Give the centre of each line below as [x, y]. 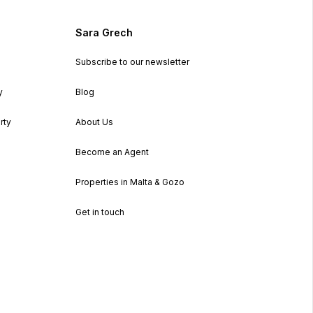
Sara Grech [104, 32]
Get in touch [100, 212]
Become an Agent [112, 152]
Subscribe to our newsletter [132, 61]
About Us [94, 122]
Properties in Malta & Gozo [130, 182]
